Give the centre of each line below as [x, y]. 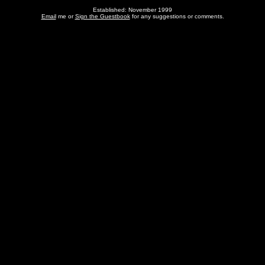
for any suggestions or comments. [177, 16]
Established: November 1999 [132, 10]
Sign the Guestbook [102, 16]
